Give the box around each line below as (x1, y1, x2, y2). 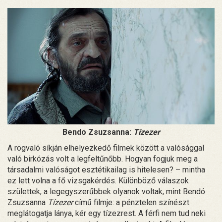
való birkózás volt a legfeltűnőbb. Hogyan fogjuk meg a (7, 154, 198, 164)
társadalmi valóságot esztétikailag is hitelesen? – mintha (7, 165, 205, 175)
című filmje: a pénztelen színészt (73, 198, 189, 208)
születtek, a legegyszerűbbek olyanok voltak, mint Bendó (7, 187, 205, 197)
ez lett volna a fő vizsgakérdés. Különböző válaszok (7, 176, 189, 186)
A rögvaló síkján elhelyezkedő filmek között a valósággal (7, 143, 204, 153)
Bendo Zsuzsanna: (62, 127, 133, 137)
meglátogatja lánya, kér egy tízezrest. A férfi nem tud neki (7, 209, 206, 219)
